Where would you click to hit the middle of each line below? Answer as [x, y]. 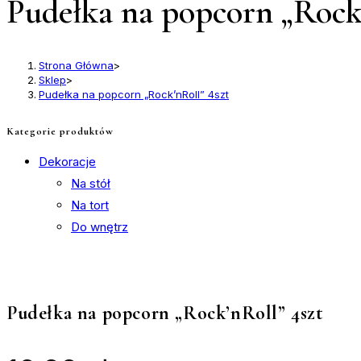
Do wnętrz [100, 226]
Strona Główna [76, 66]
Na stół [91, 183]
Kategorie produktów [60, 131]
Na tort [90, 205]
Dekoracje [67, 161]
